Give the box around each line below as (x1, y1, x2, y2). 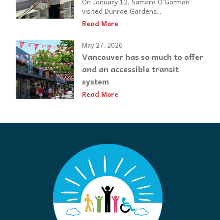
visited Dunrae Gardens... (82, 5, 161, 16)
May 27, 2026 (82, 39, 123, 50)
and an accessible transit (82, 62, 179, 76)
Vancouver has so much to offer (82, 50, 203, 63)
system (82, 75, 109, 88)
